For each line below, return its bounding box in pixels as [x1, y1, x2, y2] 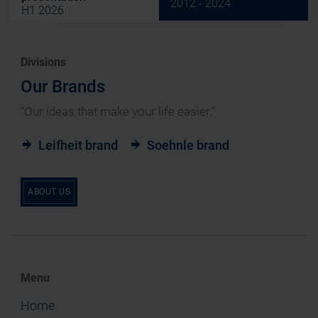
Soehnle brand [147, 138, 229, 153]
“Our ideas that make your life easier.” [21, 104, 215, 119]
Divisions [21, 55, 66, 70]
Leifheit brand [38, 138, 118, 153]
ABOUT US [28, 187, 70, 197]
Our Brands [21, 77, 105, 97]
